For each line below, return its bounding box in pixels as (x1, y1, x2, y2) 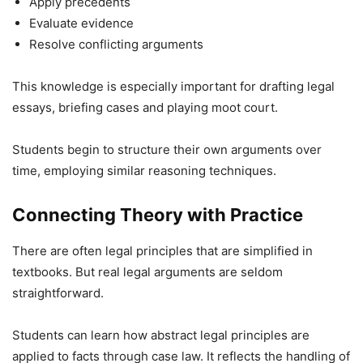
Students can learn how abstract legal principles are (12, 327, 310, 343)
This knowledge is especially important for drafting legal (12, 78, 335, 94)
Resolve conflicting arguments (29, 36, 203, 52)
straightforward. (12, 284, 104, 301)
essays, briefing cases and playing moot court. (12, 99, 278, 115)
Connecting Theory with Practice (12, 203, 303, 225)
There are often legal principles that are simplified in (12, 242, 313, 258)
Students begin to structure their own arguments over (12, 141, 322, 157)
